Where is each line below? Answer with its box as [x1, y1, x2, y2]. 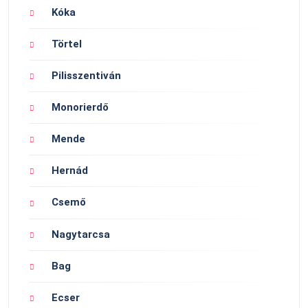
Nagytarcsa [52, 228, 110, 241]
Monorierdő [52, 101, 109, 114]
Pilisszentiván [52, 69, 121, 82]
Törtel [52, 38, 82, 51]
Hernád [52, 164, 88, 177]
